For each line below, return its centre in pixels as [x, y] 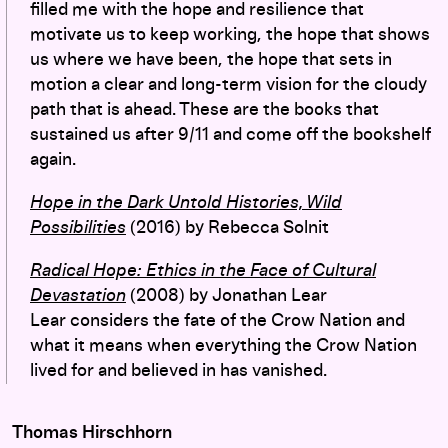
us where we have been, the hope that [184, 59]
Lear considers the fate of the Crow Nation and [217, 320]
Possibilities [78, 227]
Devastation [78, 295]
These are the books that [279, 109]
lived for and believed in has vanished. [178, 370]
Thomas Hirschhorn [92, 432]
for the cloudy [369, 84]
